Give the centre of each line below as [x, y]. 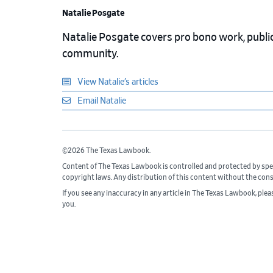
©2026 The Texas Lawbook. [106, 151]
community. [90, 55]
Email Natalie [101, 101]
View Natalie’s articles [117, 83]
